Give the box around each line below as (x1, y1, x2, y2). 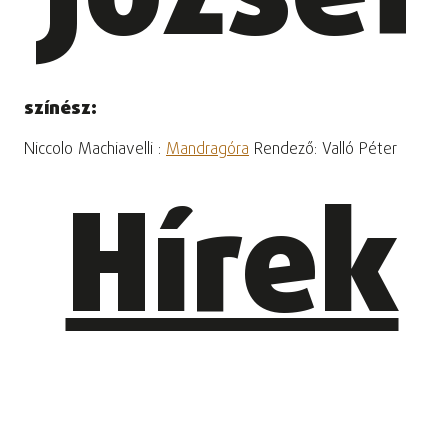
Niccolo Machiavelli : (24, 138, 166, 163)
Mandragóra (166, 138, 249, 163)
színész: (24, 94, 97, 123)
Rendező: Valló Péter (249, 138, 397, 163)
